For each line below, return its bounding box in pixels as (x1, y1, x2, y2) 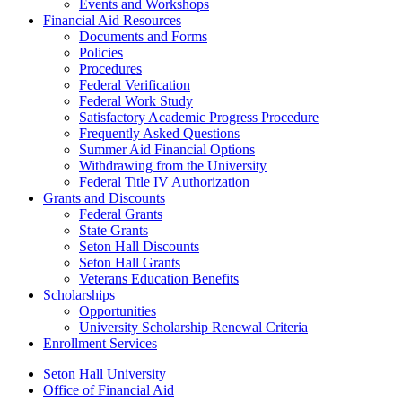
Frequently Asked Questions (79, 126, 240, 141)
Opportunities (79, 303, 156, 319)
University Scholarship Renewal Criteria (79, 319, 308, 335)
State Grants (79, 223, 148, 238)
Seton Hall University (43, 366, 166, 381)
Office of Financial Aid (43, 382, 174, 398)
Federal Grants (79, 206, 162, 222)
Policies (79, 45, 123, 60)
